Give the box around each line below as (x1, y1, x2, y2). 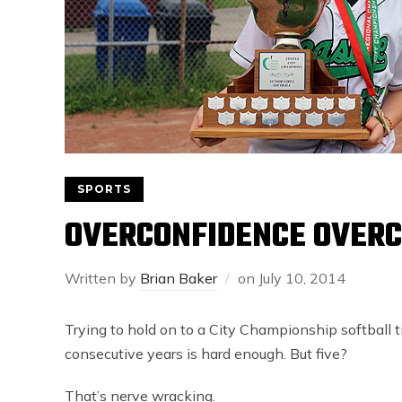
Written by (65, 269, 140, 287)
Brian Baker (140, 269, 217, 287)
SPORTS (77, 182, 131, 196)
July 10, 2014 (258, 269, 345, 287)
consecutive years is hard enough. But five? (65, 345, 347, 363)
